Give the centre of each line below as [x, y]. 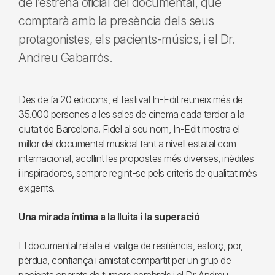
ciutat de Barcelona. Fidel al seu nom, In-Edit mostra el [129, 129]
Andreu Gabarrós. [65, 58]
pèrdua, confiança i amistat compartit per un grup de [125, 260]
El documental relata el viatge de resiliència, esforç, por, [131, 246]
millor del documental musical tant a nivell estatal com [127, 144]
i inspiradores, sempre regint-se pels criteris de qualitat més [137, 173]
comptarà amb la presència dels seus [116, 21]
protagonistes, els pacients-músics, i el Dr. [127, 39]
